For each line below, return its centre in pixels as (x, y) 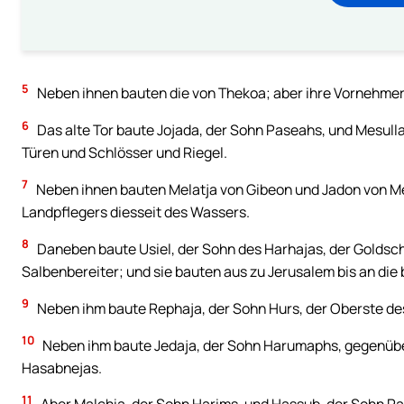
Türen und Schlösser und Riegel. (124, 152)
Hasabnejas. (62, 367)
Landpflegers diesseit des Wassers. (136, 211)
